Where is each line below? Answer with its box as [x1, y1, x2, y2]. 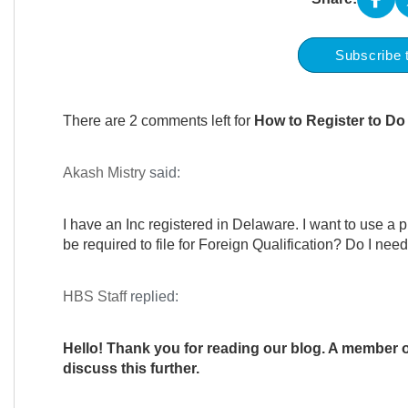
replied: [126, 289, 178, 304]
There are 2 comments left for [62, 113, 254, 128]
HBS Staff [62, 289, 127, 304]
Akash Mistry [62, 165, 146, 180]
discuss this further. [62, 361, 203, 376]
